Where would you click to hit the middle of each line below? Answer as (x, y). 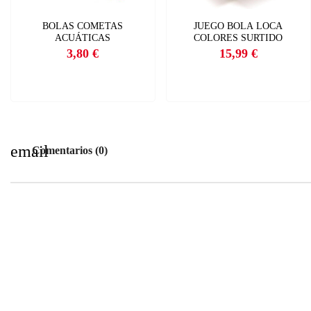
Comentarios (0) (68, 150)
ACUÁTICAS (83, 37)
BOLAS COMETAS (83, 26)
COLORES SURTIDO (238, 37)
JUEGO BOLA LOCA (238, 26)
